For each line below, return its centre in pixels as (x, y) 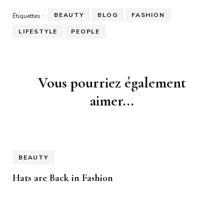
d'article (36, 95)
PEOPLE (86, 32)
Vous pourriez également (112, 83)
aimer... (112, 101)
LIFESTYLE (38, 32)
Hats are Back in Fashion (63, 178)
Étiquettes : (28, 16)
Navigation (42, 81)
